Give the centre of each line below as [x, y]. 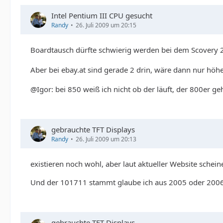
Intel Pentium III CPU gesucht [102, 16]
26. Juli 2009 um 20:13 [106, 139]
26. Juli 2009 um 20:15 [106, 25]
